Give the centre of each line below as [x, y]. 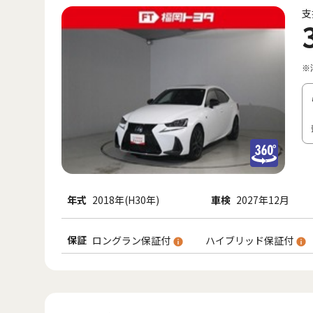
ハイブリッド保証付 [250, 240]
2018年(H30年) [126, 200]
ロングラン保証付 [132, 240]
